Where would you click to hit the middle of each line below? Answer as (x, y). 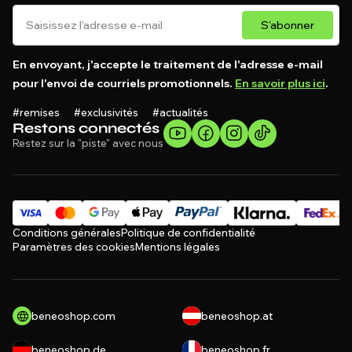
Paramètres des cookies (74, 247)
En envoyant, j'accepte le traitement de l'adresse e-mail (168, 64)
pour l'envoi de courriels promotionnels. (124, 83)
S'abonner (288, 25)
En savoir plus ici (280, 83)
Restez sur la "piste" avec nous (88, 143)
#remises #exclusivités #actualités (110, 112)
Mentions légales (178, 247)
